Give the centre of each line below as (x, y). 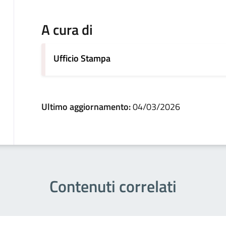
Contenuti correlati (113, 186)
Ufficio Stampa (82, 59)
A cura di (67, 30)
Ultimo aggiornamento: (87, 107)
